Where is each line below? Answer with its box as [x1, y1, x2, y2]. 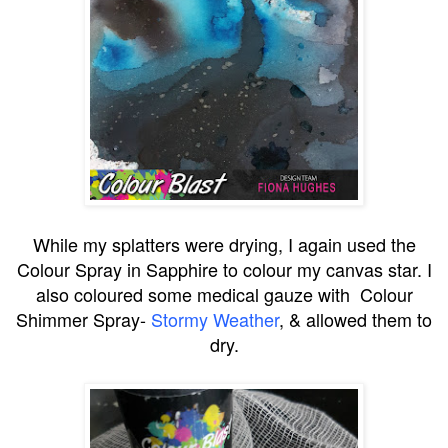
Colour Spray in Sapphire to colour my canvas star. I [16, 255, 432, 282]
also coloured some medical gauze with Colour [35, 280, 413, 307]
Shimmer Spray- [16, 305, 151, 332]
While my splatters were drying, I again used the [32, 230, 416, 257]
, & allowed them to [279, 305, 432, 332]
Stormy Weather [151, 305, 279, 332]
